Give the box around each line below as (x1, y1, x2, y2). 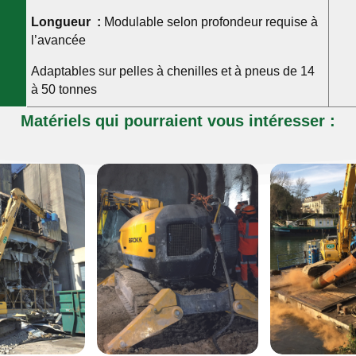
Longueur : (30, 14, 101, 29)
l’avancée (30, 33, 86, 47)
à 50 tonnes (30, 82, 97, 96)
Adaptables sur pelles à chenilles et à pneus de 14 (30, 64, 315, 78)
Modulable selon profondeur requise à (100, 14, 318, 29)
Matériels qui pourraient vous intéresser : (21, 111, 335, 130)
